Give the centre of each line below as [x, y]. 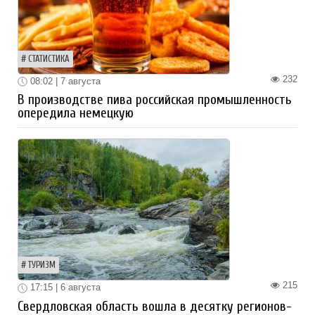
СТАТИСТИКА [49, 59]
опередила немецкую [76, 114]
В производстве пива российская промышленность [155, 100]
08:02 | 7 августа [64, 81]
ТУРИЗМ [42, 265]
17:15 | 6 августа [64, 288]
